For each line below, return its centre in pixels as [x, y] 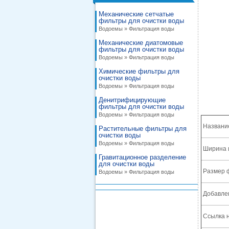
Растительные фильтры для [143, 129]
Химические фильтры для [139, 71]
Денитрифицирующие [132, 100]
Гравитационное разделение [142, 157]
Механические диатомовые [141, 43]
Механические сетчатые [136, 14]
